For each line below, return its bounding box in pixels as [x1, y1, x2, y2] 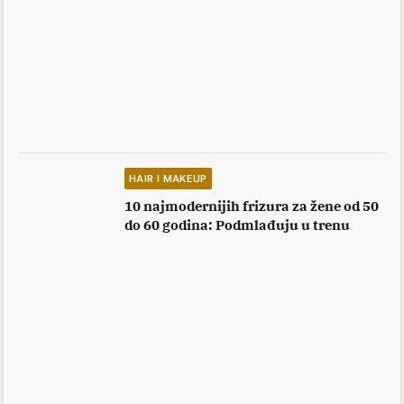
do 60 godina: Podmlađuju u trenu [124, 216, 350, 234]
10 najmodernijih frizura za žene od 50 [124, 197, 379, 216]
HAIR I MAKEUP [129, 172, 207, 186]
